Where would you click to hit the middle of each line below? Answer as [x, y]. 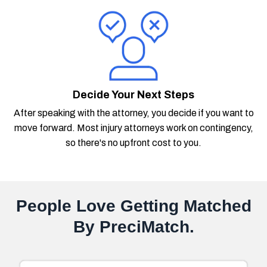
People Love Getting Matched [133, 206]
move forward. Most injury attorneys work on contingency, [133, 128]
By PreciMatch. [133, 227]
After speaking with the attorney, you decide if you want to [133, 113]
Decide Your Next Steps [133, 95]
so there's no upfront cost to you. [133, 143]
